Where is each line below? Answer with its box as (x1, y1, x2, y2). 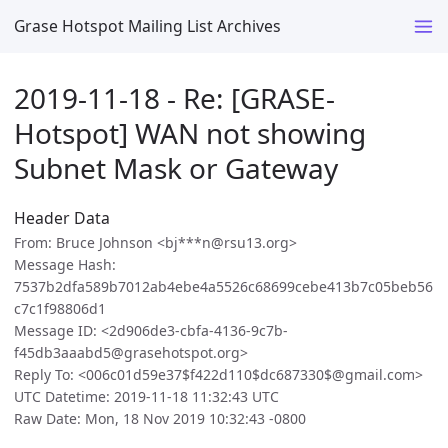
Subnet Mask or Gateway (14, 148, 338, 187)
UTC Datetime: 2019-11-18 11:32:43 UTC (14, 387, 279, 407)
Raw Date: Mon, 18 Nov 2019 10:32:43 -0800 (14, 409, 306, 429)
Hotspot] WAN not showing (14, 113, 366, 152)
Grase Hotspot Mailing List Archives (14, 14, 281, 37)
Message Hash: (14, 255, 116, 275)
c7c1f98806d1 (14, 299, 106, 319)
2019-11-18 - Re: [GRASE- (14, 78, 335, 117)
